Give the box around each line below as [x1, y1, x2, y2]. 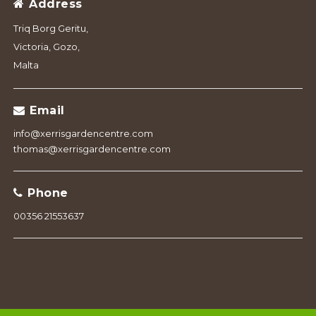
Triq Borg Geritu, [13, 23, 88, 35]
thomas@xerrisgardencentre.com [13, 143, 171, 155]
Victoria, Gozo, [13, 41, 80, 53]
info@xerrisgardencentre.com [13, 128, 153, 140]
